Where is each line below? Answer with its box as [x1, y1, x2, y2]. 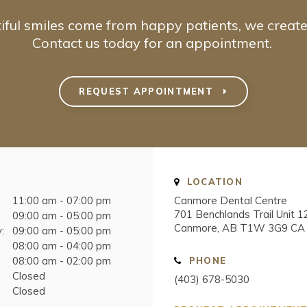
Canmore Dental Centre [174, 194, 287, 208]
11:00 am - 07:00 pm [12, 194, 111, 208]
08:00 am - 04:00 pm [12, 239, 111, 253]
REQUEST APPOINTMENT [79, 86, 217, 97]
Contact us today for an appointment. [32, 34, 275, 51]
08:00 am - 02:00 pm [12, 254, 111, 268]
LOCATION [183, 176, 243, 188]
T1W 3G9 [240, 221, 288, 235]
